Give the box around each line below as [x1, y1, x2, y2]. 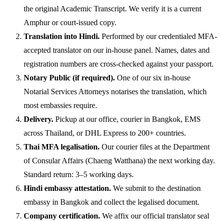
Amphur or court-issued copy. [24, 18, 116, 27]
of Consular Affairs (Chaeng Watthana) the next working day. [24, 156, 215, 165]
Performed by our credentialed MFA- [100, 32, 217, 41]
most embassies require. [24, 101, 97, 110]
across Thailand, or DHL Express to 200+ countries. [24, 129, 186, 138]
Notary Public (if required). [24, 74, 115, 82]
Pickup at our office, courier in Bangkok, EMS [53, 115, 201, 124]
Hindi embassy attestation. [24, 184, 111, 193]
